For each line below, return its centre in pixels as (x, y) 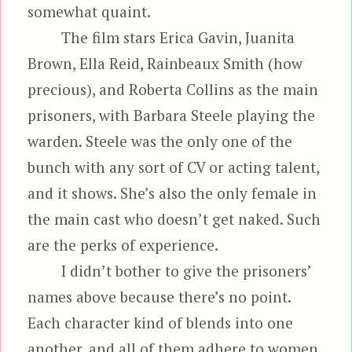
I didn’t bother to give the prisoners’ (186, 270)
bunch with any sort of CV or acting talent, (174, 167)
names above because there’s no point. (159, 296)
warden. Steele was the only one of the (160, 141)
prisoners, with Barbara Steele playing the (172, 115)
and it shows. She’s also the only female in (172, 192)
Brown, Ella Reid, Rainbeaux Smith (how (165, 63)
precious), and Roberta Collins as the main (173, 89)
